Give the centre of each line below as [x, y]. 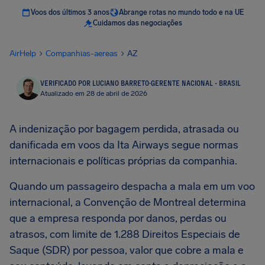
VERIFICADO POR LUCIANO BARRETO [95, 83]
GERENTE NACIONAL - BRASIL [196, 83]
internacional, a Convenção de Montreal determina [128, 202]
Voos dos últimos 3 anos [70, 12]
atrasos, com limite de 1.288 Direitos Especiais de [125, 234]
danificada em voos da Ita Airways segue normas [124, 145]
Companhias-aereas [82, 54]
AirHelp [23, 54]
